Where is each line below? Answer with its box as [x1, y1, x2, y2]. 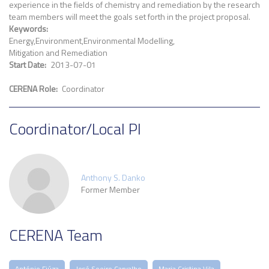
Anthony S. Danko [81, 171, 145, 184]
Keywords [9, 22, 46, 35]
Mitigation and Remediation [9, 46, 107, 59]
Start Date [9, 58, 44, 71]
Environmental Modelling [83, 34, 173, 47]
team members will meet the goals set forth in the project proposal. [9, 10, 250, 23]
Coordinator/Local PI [9, 117, 141, 141]
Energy [9, 34, 34, 47]
